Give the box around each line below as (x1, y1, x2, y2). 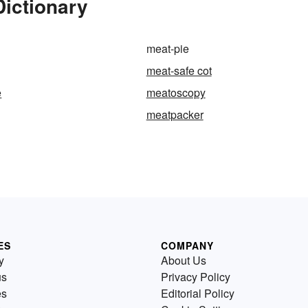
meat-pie (146, 40, 189, 56)
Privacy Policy (161, 268, 230, 285)
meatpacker (146, 106, 203, 122)
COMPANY (161, 238, 214, 252)
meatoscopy (146, 84, 206, 100)
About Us (161, 252, 206, 268)
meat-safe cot (146, 62, 212, 78)
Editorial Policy (161, 285, 234, 301)
